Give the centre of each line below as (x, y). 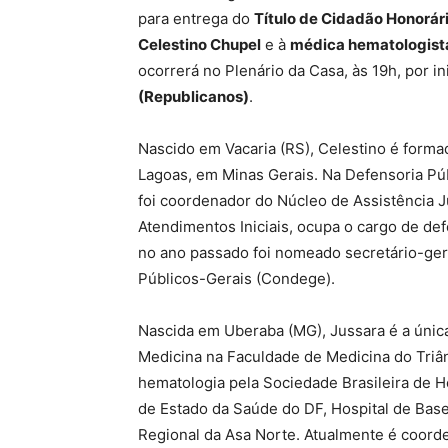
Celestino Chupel (199, 44)
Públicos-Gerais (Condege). (236, 278)
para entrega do (196, 18)
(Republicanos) (193, 96)
